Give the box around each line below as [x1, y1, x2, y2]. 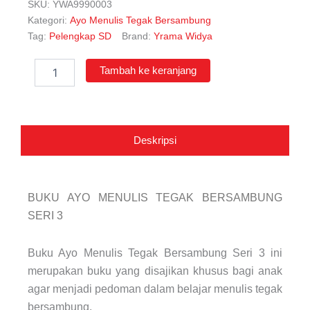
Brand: [122, 30, 154, 42]
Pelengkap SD [49, 30, 111, 42]
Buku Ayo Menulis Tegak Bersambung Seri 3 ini [28, 247, 282, 259]
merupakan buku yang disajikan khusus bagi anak [28, 265, 282, 277]
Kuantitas [34, 60, 75, 71]
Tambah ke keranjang [100, 65, 197, 77]
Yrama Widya [154, 30, 212, 42]
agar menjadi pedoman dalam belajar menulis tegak [28, 283, 282, 295]
